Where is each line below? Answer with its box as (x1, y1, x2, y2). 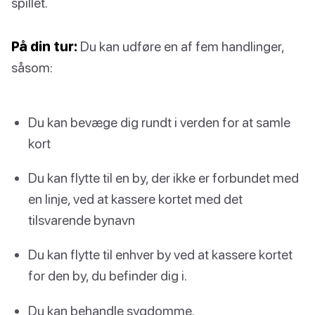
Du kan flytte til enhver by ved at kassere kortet (28, 246, 292, 263)
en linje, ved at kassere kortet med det (28, 191, 243, 207)
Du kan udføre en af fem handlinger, (77, 37, 284, 54)
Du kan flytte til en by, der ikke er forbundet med (28, 169, 299, 186)
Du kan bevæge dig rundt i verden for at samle (28, 113, 290, 130)
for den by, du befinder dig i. (28, 267, 187, 284)
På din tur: (11, 37, 77, 54)
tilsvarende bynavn (28, 212, 135, 229)
